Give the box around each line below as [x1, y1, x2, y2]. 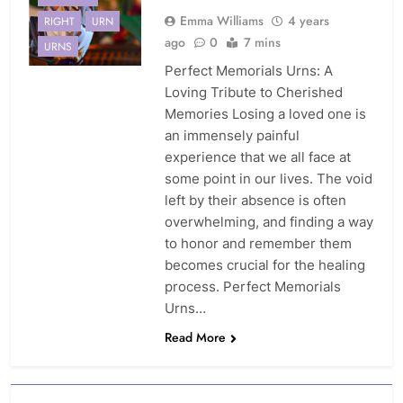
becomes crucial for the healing [164, 256, 365, 274]
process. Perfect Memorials [164, 278, 341, 296]
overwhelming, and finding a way [164, 213, 373, 231]
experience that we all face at [164, 148, 351, 166]
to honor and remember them [164, 235, 352, 253]
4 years [287, 12, 329, 31]
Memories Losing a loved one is [164, 105, 366, 123]
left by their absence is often [164, 192, 346, 210]
